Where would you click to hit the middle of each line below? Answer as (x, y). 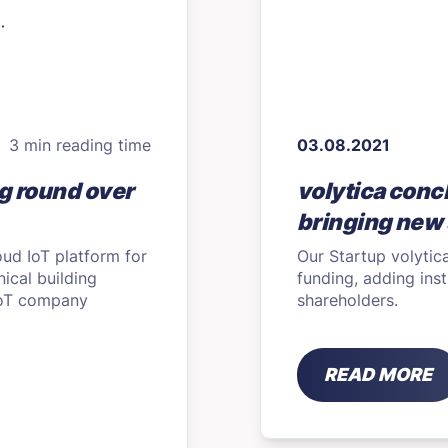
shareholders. (347, 300)
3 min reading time (80, 145)
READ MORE (378, 374)
